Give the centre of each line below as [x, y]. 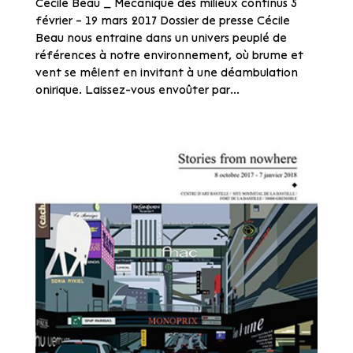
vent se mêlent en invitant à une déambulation [166, 72]
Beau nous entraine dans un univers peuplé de [161, 38]
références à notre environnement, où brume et [169, 55]
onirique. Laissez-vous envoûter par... [137, 90]
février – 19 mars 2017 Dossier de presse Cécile [162, 20]
